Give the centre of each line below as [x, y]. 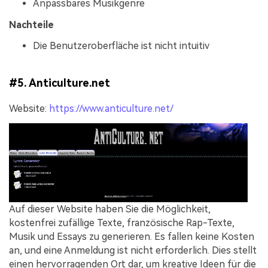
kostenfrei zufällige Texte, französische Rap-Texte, [122, 223]
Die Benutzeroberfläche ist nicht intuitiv [121, 46]
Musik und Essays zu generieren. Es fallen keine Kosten [132, 237]
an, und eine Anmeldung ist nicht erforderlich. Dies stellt [133, 251]
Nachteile [31, 25]
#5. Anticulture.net [60, 83]
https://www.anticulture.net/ [111, 108]
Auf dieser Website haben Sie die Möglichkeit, [110, 209]
